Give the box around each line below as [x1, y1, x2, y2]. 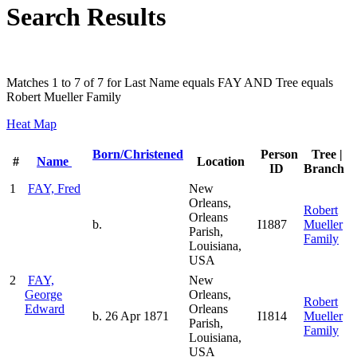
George [25, 288, 62, 302]
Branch [304, 162, 347, 176]
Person [261, 147, 298, 162]
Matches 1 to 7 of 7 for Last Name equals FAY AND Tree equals [6, 76, 333, 90]
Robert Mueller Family [6, 90, 121, 104]
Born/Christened [92, 147, 183, 162]
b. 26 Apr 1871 [89, 309, 169, 324]
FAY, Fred [28, 182, 80, 196]
